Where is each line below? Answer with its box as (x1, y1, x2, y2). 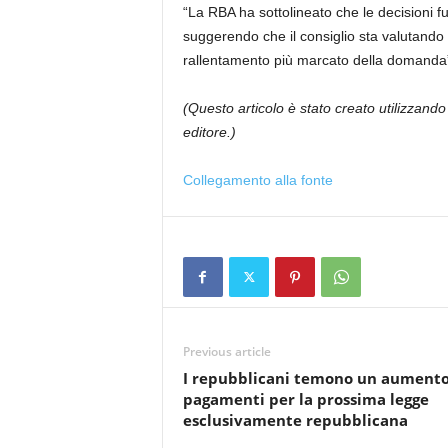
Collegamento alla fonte (182, 172, 333, 188)
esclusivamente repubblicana (182, 410, 408, 430)
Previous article (182, 343, 271, 360)
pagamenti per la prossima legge (182, 389, 429, 409)
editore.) (182, 124, 236, 140)
